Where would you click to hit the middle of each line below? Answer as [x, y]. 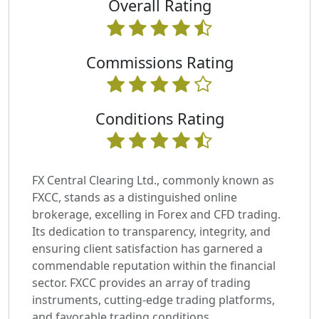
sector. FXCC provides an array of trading [141, 282]
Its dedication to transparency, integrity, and [151, 231]
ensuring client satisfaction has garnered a [147, 248]
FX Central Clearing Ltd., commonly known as [153, 180]
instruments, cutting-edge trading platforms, [153, 299]
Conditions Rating [159, 118]
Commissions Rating [159, 62]
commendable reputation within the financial [154, 265]
